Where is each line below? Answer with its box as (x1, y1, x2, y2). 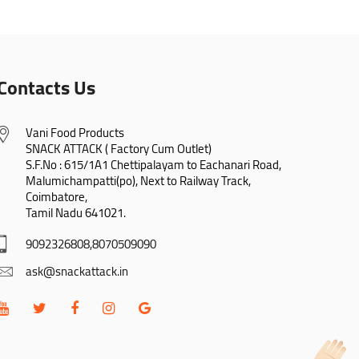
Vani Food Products (26, 121, 124, 145)
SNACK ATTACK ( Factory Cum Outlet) (26, 137, 212, 161)
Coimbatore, (26, 185, 87, 209)
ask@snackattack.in (26, 260, 128, 284)
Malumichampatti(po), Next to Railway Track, (26, 169, 251, 193)
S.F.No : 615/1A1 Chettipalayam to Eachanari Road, (26, 153, 281, 177)
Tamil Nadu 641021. (26, 201, 126, 225)
